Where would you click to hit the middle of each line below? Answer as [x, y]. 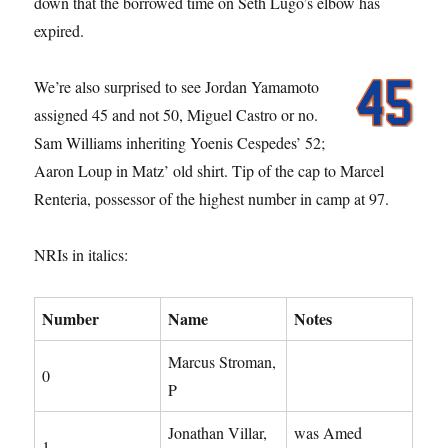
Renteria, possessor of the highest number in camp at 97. [212, 198]
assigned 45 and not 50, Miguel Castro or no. [176, 114]
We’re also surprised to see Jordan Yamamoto [177, 86]
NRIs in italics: [81, 254]
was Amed [328, 432]
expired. [59, 30]
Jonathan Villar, [218, 432]
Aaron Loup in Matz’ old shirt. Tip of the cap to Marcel [209, 170]
